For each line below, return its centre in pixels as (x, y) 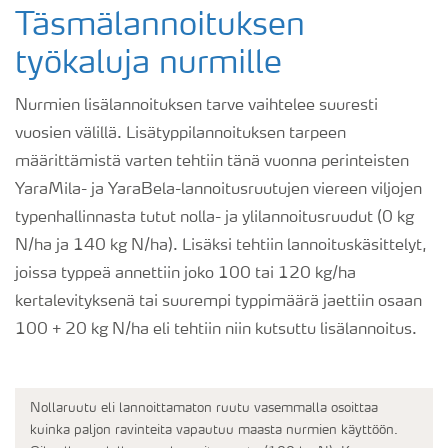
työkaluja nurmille (148, 65)
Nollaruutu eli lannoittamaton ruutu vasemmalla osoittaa (204, 409)
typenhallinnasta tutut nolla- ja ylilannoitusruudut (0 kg (214, 218)
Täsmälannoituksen (160, 27)
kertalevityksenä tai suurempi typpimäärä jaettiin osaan (218, 302)
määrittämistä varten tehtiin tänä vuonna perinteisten (212, 162)
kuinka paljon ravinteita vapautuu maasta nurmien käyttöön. (214, 431)
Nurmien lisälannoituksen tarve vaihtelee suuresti (196, 106)
